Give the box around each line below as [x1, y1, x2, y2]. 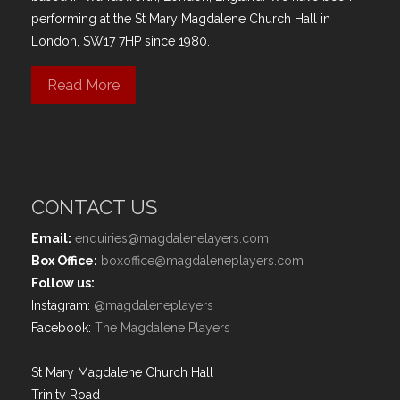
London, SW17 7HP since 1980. [31, 33, 210, 48]
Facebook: [31, 320, 95, 335]
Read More [47, 76, 120, 94]
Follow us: [31, 275, 95, 290]
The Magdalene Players [95, 320, 230, 335]
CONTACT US [31, 195, 157, 219]
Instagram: [31, 297, 94, 312]
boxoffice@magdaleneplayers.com [101, 253, 304, 268]
